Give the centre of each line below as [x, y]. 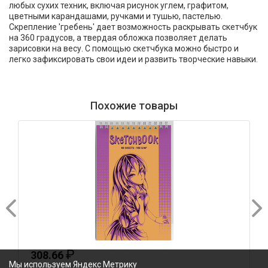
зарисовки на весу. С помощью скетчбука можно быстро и [124, 48]
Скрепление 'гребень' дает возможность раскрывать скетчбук [133, 27]
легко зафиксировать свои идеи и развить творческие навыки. [133, 59]
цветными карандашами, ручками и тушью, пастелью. [116, 16]
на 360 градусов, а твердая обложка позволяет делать [118, 38]
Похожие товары [134, 106]
